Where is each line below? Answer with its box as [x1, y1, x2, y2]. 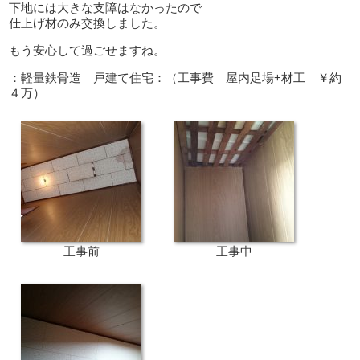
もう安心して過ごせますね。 [9, 43, 166, 57]
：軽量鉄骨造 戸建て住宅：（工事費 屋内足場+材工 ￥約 [9, 71, 342, 84]
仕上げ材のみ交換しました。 [9, 16, 166, 30]
